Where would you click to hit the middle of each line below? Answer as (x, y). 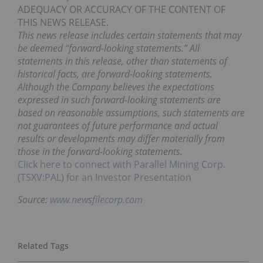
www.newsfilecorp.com (96, 200)
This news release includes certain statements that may (129, 36)
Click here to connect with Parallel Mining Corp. (122, 165)
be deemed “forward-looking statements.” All (109, 48)
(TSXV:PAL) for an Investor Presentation (104, 178)
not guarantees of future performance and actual (118, 126)
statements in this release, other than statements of (122, 61)
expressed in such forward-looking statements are (119, 100)
